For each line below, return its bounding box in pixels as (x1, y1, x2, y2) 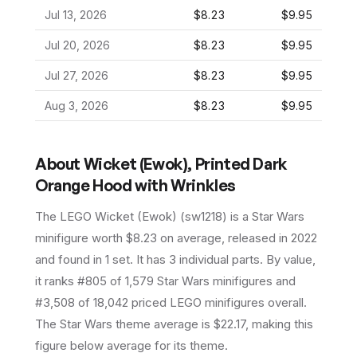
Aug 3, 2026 (45, 99, 108, 112)
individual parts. (176, 252, 263, 267)
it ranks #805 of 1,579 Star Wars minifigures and (35, 273, 296, 288)
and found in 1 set (35, 252, 130, 267)
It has (136, 252, 169, 267)
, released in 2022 (222, 230, 317, 245)
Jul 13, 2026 (45, 8, 107, 22)
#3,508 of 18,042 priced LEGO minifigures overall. (35, 295, 307, 310)
